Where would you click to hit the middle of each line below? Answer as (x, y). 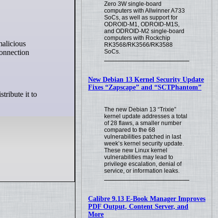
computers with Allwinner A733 (145, 11)
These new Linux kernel (136, 150)
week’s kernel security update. (144, 144)
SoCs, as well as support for (141, 18)
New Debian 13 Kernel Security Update (146, 80)
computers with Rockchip (137, 38)
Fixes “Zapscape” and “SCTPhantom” (145, 88)
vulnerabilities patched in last (143, 137)
